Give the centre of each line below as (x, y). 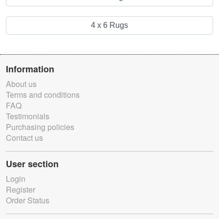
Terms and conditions (43, 95)
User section (32, 164)
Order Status (28, 200)
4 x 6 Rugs (109, 25)
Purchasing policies (40, 127)
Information (30, 69)
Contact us (24, 138)
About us (21, 84)
